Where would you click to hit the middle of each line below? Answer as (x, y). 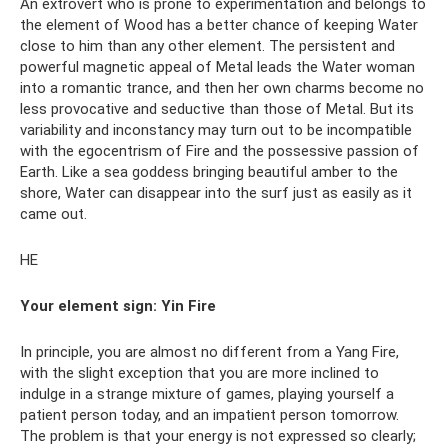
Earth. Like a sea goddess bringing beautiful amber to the (209, 172)
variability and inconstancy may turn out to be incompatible (216, 130)
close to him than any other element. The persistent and (207, 46)
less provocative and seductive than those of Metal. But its (217, 109)
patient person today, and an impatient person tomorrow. (209, 415)
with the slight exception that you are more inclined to (199, 373)
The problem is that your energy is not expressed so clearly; (218, 436)
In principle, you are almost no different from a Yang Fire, (209, 352)
